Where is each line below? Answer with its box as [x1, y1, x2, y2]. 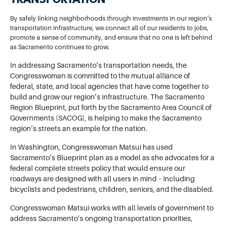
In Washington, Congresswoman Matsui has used [10, 143, 173, 152]
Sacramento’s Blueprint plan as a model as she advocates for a [10, 154, 214, 162]
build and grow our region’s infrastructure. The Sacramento [10, 93, 204, 101]
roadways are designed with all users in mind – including [10, 175, 195, 183]
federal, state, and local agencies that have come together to [10, 82, 208, 91]
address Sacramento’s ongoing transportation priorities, [10, 214, 192, 223]
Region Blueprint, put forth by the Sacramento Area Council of [10, 103, 211, 112]
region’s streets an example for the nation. [10, 125, 147, 133]
